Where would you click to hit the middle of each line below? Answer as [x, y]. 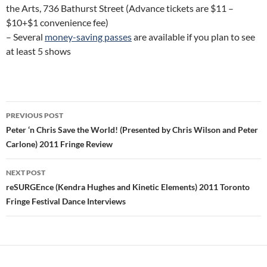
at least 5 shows [38, 51]
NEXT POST [26, 173]
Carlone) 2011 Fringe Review [59, 144]
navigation [42, 132]
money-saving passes [88, 37]
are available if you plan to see [193, 37]
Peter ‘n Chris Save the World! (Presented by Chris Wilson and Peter [132, 130]
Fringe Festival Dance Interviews [66, 201]
